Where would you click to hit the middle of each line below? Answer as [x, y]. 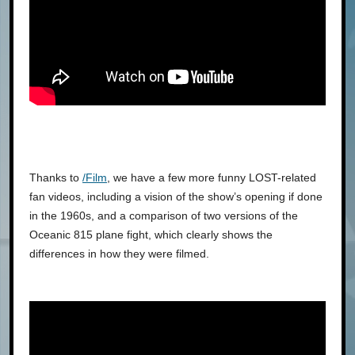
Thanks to [56, 178]
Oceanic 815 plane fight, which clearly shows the [151, 235]
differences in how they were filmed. [119, 254]
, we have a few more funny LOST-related [212, 178]
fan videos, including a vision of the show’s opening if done [176, 197]
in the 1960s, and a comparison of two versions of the [164, 216]
